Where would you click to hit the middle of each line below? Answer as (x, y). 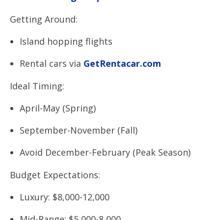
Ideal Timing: (37, 86)
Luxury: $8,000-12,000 (65, 197)
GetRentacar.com (121, 63)
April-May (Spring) (58, 108)
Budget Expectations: (55, 175)
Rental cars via (50, 63)
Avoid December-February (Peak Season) (105, 152)
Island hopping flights (66, 41)
